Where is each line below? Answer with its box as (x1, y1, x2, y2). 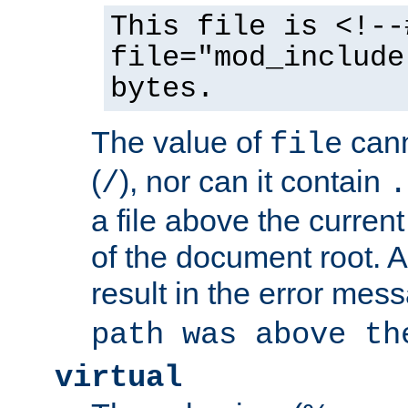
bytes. (110, 72, 214, 106)
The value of (91, 124, 270, 159)
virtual (55, 360, 182, 395)
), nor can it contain (119, 163, 389, 199)
